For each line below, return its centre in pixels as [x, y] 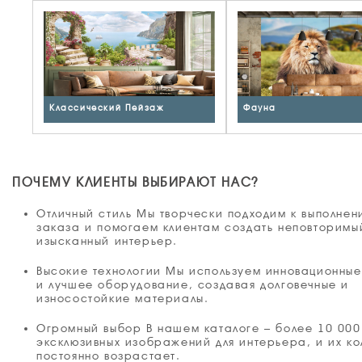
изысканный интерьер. [107, 241]
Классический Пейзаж [107, 108]
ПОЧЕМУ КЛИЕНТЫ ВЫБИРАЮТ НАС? [136, 183]
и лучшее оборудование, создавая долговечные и [193, 285]
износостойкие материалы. [123, 299]
